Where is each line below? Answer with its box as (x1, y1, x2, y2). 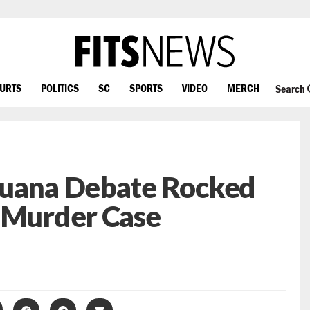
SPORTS (129, 81, 163, 94)
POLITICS (41, 81, 79, 94)
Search (275, 82, 307, 95)
